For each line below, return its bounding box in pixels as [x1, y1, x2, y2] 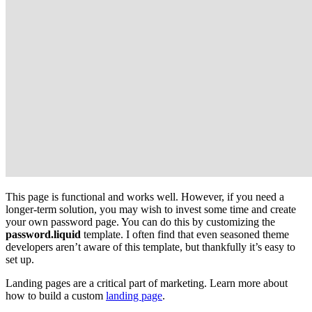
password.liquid [6, 228, 81, 240]
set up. [6, 253, 34, 265]
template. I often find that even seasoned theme [81, 228, 289, 240]
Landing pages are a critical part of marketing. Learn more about [6, 276, 288, 289]
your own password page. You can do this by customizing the [6, 215, 275, 228]
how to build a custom [6, 289, 106, 302]
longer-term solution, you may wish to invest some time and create [6, 203, 296, 215]
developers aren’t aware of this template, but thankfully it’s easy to [6, 240, 295, 253]
